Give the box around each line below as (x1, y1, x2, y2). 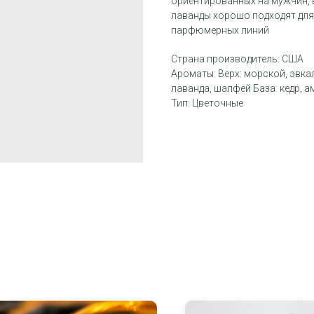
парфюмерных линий (171, 25, 269, 36)
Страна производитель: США (171, 53, 303, 65)
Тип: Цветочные (171, 97, 243, 109)
